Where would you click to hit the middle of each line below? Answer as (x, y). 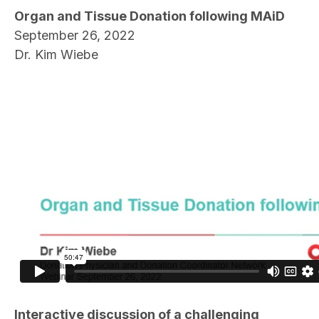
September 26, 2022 (75, 36)
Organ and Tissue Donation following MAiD (150, 16)
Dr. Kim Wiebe (56, 55)
